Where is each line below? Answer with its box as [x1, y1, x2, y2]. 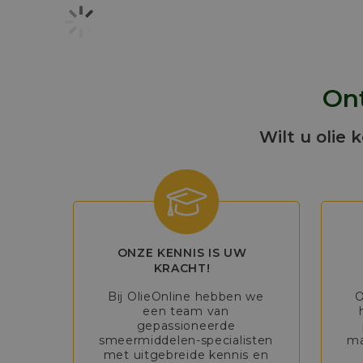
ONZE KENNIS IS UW [117, 246, 247, 260]
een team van [143, 304, 229, 318]
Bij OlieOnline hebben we [108, 289, 264, 304]
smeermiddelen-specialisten [98, 333, 274, 348]
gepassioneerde [136, 318, 236, 333]
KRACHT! [153, 261, 211, 275]
